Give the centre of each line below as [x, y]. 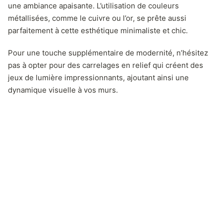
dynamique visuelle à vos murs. [63, 90]
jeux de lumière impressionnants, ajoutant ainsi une [98, 77]
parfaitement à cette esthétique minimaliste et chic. [98, 30]
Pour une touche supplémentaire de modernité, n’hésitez [108, 53]
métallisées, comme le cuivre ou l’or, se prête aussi [97, 18]
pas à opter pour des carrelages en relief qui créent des [106, 65]
